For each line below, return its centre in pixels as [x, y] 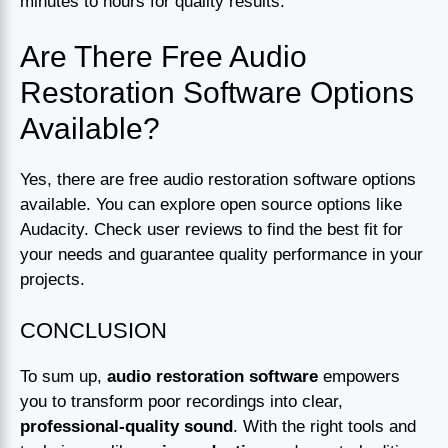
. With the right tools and [324, 426]
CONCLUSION [93, 330]
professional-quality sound [126, 426]
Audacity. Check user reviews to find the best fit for [211, 230]
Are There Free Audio [163, 57]
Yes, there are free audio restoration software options [218, 180]
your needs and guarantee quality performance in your [221, 255]
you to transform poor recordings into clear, [181, 401]
